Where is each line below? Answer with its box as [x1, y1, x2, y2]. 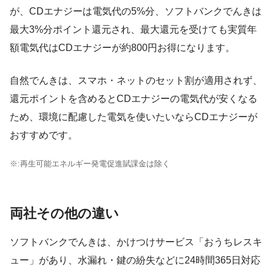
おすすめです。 [10, 129, 78, 140]
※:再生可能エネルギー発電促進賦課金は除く [10, 158, 170, 168]
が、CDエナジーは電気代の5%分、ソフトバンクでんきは [10, 5, 262, 16]
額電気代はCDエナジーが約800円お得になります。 [10, 42, 235, 53]
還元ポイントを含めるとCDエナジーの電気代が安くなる [10, 93, 257, 104]
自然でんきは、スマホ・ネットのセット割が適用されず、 [10, 75, 262, 86]
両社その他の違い [10, 205, 119, 221]
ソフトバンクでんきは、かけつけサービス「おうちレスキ [10, 237, 262, 248]
